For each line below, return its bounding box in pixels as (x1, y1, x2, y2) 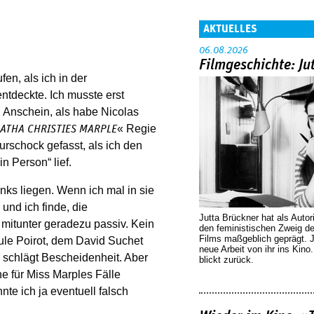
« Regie (117, 123, 156, 135)
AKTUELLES (203, 23, 257, 34)
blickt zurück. (199, 254, 254, 265)
